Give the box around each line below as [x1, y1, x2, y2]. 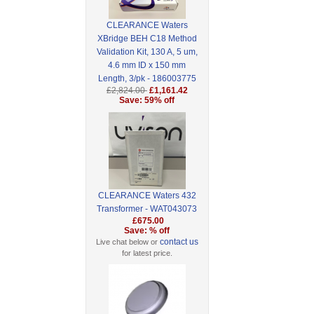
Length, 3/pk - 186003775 [97, 74, 196, 84]
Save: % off [124, 226, 170, 236]
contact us [159, 237, 198, 247]
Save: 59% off [119, 95, 175, 106]
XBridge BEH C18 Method [97, 34, 197, 44]
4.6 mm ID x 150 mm [108, 60, 186, 71]
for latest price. [121, 249, 172, 258]
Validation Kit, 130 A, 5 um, [96, 47, 198, 57]
